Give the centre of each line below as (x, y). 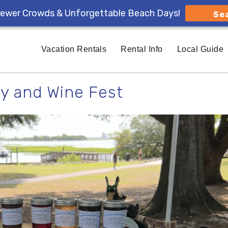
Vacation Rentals (74, 49)
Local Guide (200, 49)
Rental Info (142, 49)
